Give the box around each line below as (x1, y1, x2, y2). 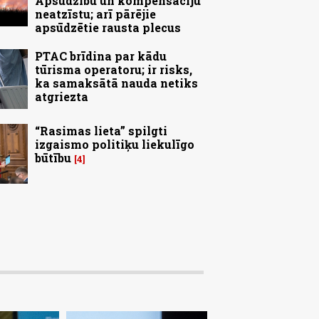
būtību (35, 150, 71, 165)
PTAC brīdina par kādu (35, 48, 167, 63)
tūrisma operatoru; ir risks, (35, 61, 192, 77)
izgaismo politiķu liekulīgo (35, 136, 194, 152)
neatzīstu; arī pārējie (35, 6, 156, 21)
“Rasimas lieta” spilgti (35, 122, 167, 138)
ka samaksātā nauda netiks (35, 75, 198, 90)
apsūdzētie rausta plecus (35, 19, 181, 35)
